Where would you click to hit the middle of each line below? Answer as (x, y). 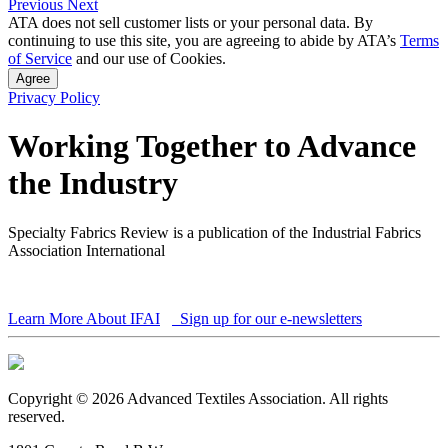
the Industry (93, 183)
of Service (40, 58)
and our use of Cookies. (149, 58)
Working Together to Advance (212, 146)
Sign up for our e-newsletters (269, 318)
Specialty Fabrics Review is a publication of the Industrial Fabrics (214, 232)
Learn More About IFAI (84, 318)
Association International (86, 250)
